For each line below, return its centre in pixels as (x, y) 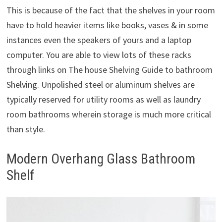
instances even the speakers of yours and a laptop (99, 40)
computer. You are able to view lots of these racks (99, 55)
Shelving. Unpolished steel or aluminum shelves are (100, 85)
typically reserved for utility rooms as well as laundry (103, 100)
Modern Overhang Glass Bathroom (101, 159)
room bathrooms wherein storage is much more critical (109, 114)
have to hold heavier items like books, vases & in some (107, 25)
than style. (26, 129)
